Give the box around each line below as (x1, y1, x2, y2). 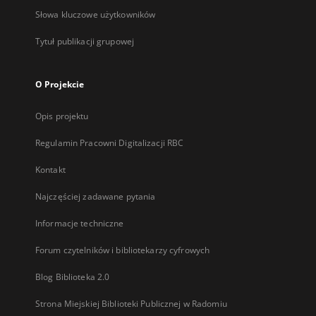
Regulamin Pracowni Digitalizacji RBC (35, 137, 184, 149)
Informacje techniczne (35, 217, 124, 229)
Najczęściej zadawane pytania (35, 190, 156, 202)
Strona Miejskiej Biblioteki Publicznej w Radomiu (35, 298, 227, 310)
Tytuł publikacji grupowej (35, 35, 134, 47)
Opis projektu (35, 110, 89, 122)
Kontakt (35, 164, 66, 176)
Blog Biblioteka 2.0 (35, 271, 110, 283)
